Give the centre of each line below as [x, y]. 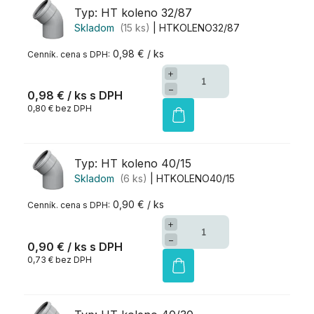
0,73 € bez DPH [60, 259]
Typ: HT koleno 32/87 [133, 12]
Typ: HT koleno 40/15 [133, 164]
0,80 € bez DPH [60, 108]
